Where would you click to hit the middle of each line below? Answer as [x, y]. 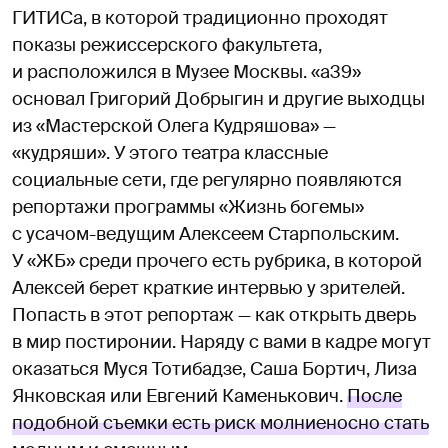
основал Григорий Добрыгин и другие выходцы [218, 98]
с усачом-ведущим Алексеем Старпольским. [205, 233]
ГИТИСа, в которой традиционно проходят [200, 17]
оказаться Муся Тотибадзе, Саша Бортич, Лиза [214, 368]
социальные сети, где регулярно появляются [207, 179]
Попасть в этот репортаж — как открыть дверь [214, 314]
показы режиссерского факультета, [167, 44]
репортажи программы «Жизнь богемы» [188, 206]
